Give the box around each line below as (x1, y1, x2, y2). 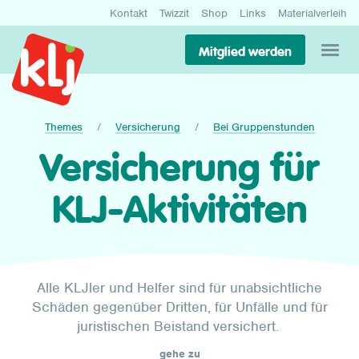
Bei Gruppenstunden (212, 120, 315, 135)
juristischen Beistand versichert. (76, 317, 283, 335)
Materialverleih (278, 6, 347, 20)
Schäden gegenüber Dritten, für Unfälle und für (31, 298, 328, 316)
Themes (44, 120, 83, 135)
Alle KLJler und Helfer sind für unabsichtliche (37, 279, 322, 296)
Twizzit (159, 6, 189, 20)
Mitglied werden (199, 42, 292, 60)
